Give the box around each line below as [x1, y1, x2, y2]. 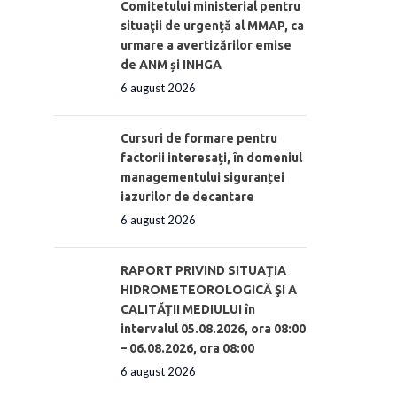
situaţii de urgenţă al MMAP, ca [121, 18, 304, 33]
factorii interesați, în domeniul [121, 150, 302, 165]
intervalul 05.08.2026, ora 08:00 [121, 321, 306, 336]
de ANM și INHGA [121, 57, 222, 72]
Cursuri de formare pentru [121, 130, 277, 145]
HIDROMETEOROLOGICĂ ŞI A [121, 282, 297, 297]
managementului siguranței [121, 169, 284, 184]
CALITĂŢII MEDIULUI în [121, 301, 255, 316]
